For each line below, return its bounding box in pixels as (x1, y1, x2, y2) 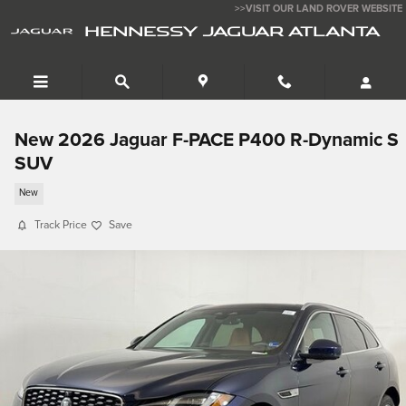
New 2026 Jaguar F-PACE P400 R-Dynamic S (14, 130, 399, 150)
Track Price (34, 219, 87, 231)
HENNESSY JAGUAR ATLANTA (84, 21, 380, 41)
